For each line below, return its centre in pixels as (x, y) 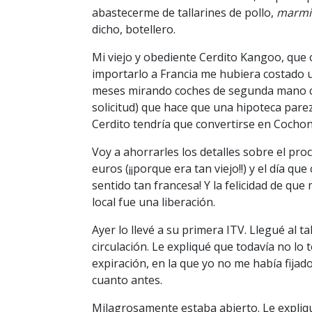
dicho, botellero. (134, 29)
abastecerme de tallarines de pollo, (184, 13)
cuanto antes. (127, 280)
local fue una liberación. (154, 202)
